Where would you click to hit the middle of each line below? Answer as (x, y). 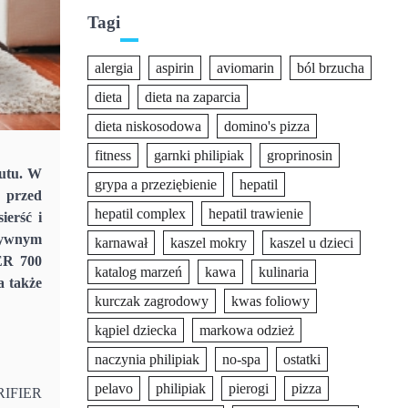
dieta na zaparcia (193, 97)
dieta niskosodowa (148, 126)
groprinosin (300, 155)
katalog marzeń (138, 272)
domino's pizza (267, 126)
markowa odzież (247, 330)
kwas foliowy (270, 301)
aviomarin (245, 68)
